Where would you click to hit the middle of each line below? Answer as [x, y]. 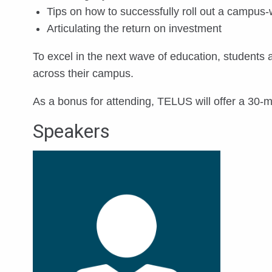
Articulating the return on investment [134, 29]
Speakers [71, 131]
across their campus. [83, 73]
